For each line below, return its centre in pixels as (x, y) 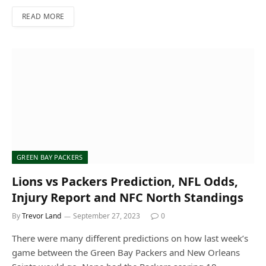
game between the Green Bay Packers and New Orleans (126, 252)
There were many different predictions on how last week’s (130, 238)
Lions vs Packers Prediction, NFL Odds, (125, 181)
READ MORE (43, 16)
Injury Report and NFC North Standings (128, 197)
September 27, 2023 (107, 216)
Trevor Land (42, 216)
